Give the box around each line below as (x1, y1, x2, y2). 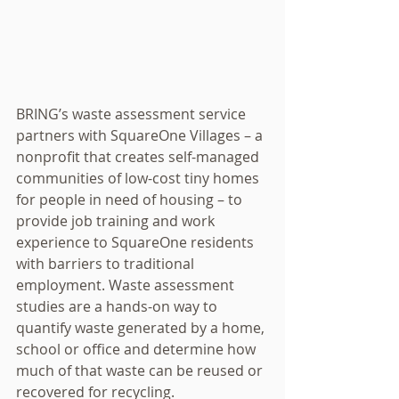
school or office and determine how (16, 339, 259, 359)
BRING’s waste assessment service (16, 104, 249, 124)
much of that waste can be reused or (16, 361, 266, 380)
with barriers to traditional (16, 254, 198, 273)
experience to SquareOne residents (16, 232, 257, 252)
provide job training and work (16, 211, 218, 231)
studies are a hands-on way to (16, 297, 221, 316)
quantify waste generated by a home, (16, 318, 268, 338)
